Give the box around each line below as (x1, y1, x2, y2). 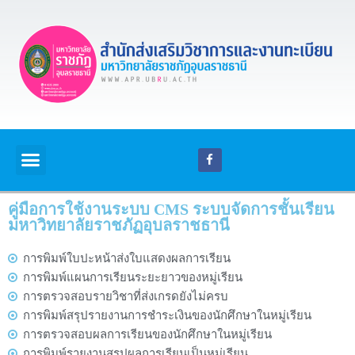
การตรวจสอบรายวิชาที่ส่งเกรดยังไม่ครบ (23, 289, 228, 303)
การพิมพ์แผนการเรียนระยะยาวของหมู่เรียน (23, 270, 242, 284)
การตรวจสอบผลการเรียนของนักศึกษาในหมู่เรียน (23, 327, 272, 341)
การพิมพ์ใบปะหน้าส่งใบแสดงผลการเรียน (23, 251, 231, 265)
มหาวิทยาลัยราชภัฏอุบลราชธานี (8, 216, 230, 234)
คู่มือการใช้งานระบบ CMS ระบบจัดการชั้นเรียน (8, 200, 334, 218)
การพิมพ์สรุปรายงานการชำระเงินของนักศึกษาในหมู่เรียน (23, 308, 311, 322)
